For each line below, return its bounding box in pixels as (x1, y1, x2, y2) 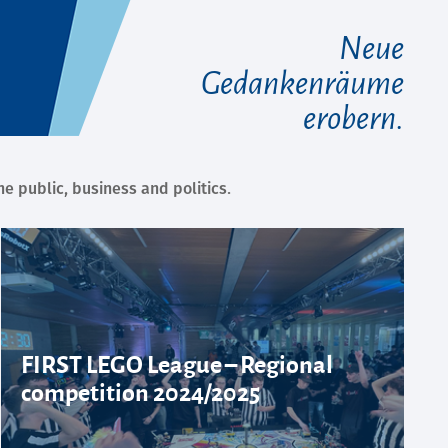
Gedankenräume (201, 62, 404, 104)
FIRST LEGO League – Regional (21, 345, 334, 381)
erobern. (303, 97, 404, 139)
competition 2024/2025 (21, 373, 261, 409)
